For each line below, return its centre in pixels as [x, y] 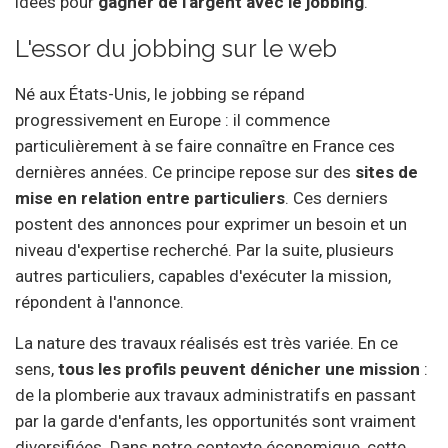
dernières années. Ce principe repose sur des [185, 171]
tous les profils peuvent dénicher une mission [239, 368]
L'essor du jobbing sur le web [176, 48]
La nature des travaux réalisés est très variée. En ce [206, 342]
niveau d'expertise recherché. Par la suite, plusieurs [204, 249]
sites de [386, 171]
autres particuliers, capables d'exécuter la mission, [203, 275]
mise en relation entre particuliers [150, 197]
